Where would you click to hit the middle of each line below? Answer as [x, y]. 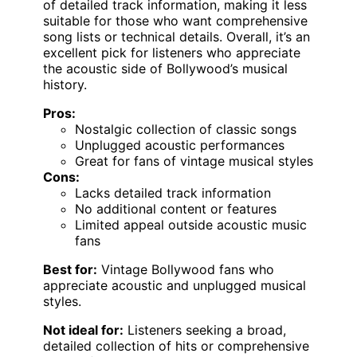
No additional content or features [176, 208]
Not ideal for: [83, 330]
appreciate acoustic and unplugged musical [175, 285]
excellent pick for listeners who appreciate [172, 52]
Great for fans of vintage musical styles [194, 161]
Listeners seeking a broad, [205, 330]
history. [65, 84]
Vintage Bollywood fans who [186, 269]
